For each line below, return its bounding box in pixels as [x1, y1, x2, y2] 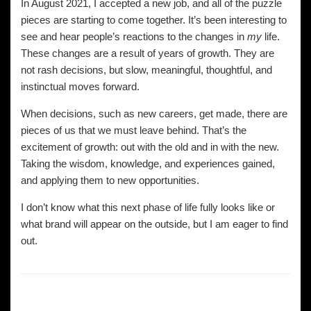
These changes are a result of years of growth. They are [21, 47, 274, 59]
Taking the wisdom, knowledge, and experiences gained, [21, 158, 275, 169]
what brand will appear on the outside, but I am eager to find [21, 218, 288, 230]
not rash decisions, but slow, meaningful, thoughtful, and [21, 64, 272, 76]
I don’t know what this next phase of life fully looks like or [21, 201, 275, 213]
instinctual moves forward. [21, 81, 140, 92]
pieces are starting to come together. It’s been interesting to [21, 14, 287, 26]
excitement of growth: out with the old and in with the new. [21, 141, 279, 153]
